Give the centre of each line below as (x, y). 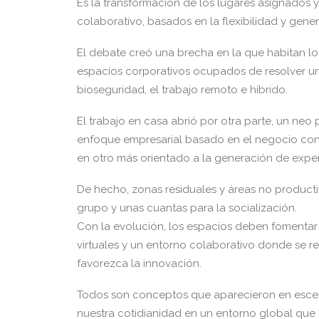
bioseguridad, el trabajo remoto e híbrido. (182, 90)
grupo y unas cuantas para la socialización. (187, 208)
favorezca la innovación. (139, 263)
